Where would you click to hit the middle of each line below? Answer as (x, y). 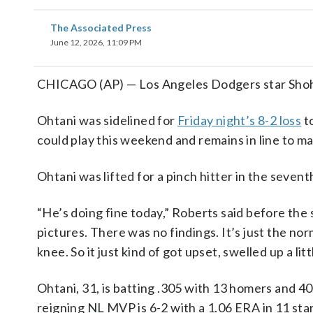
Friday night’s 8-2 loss (240, 120)
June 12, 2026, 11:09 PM (96, 42)
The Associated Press (101, 28)
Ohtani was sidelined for (107, 120)
